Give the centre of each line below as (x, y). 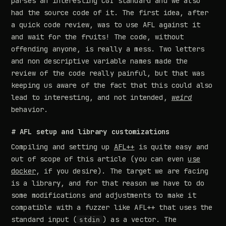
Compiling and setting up (63, 147)
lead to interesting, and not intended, (91, 98)
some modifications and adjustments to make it (104, 195)
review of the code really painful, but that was (108, 73)
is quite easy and (172, 147)
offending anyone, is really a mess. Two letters (108, 49)
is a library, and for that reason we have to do (108, 183)
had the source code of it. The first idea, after (110, 13)
